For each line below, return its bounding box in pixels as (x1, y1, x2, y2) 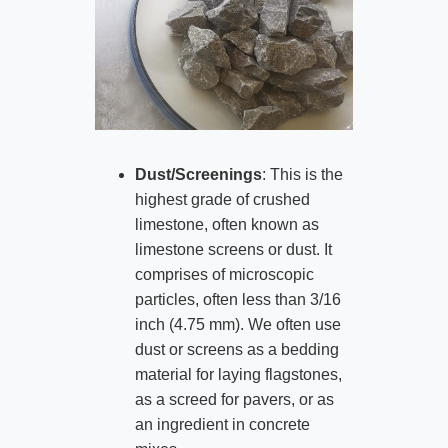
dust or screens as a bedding (134, 341, 339, 359)
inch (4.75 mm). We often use (134, 316, 341, 334)
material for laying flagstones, (134, 366, 342, 384)
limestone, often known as (134, 216, 319, 234)
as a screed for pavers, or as (134, 391, 334, 409)
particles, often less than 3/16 (134, 291, 341, 309)
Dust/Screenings (134, 166, 262, 184)
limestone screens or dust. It (134, 241, 332, 259)
